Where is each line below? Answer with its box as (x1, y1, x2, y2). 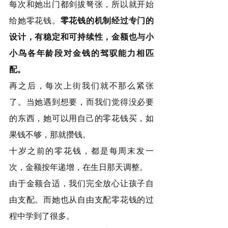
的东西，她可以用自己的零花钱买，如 (9, 113, 154, 124)
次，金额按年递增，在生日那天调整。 (9, 162, 148, 173)
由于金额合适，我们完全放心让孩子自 (9, 179, 154, 189)
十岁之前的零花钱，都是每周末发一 (9, 146, 154, 157)
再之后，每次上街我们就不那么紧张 (9, 81, 154, 92)
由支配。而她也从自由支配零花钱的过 (9, 195, 154, 206)
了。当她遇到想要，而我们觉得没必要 (9, 97, 154, 108)
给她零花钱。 (9, 16, 61, 26)
